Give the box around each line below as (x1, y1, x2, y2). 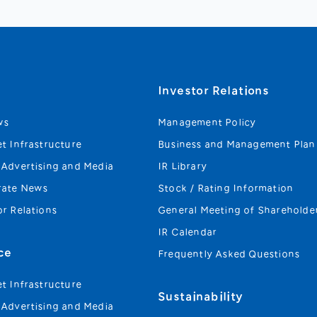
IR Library (158, 161, 207, 171)
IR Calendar (158, 227, 218, 237)
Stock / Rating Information (158, 183, 294, 193)
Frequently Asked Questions (158, 249, 301, 259)
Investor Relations (158, 85, 270, 97)
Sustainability (158, 291, 244, 303)
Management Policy (158, 117, 257, 127)
